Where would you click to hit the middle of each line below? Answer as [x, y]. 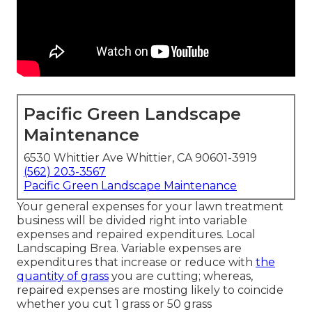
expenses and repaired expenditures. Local [136, 235]
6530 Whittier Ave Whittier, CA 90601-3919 [140, 158]
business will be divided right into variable [132, 221]
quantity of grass [63, 276]
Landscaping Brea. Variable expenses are [129, 249]
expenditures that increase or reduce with [136, 263]
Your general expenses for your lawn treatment [150, 207]
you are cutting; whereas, [181, 276]
